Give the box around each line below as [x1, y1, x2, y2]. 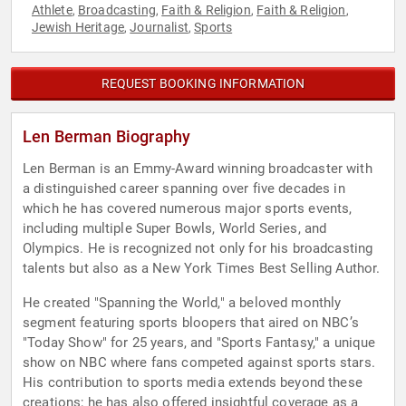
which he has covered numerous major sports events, [23, 200, 353, 217]
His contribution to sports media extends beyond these [23, 374, 362, 391]
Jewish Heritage [31, 20, 124, 35]
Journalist [130, 20, 188, 35]
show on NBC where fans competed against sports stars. [23, 354, 375, 372]
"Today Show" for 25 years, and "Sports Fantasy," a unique [23, 334, 376, 352]
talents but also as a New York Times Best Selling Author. [23, 260, 381, 277]
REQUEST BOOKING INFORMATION [101, 76, 305, 92]
